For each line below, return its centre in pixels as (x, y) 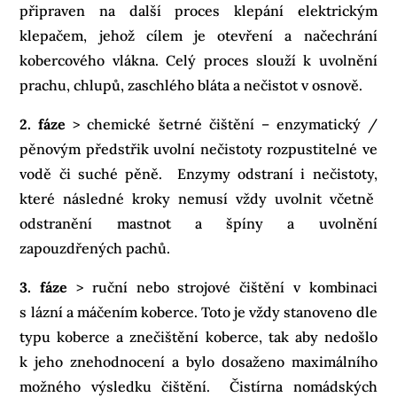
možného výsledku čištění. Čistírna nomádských (198, 386)
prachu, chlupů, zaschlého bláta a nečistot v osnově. (191, 85)
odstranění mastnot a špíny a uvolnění (198, 223)
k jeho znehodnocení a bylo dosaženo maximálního (198, 361)
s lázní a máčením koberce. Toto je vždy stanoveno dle (198, 311)
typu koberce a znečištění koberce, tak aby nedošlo (198, 336)
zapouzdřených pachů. (95, 248)
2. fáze (47, 124)
